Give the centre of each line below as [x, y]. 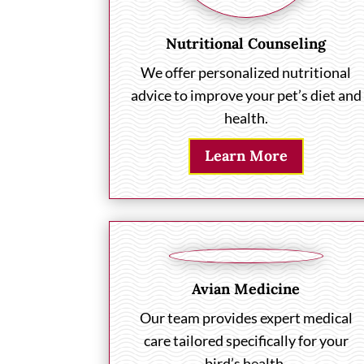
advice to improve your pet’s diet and [246, 95]
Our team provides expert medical [246, 317]
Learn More [246, 156]
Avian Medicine [246, 288]
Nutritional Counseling [246, 43]
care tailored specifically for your [246, 340]
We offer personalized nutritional [246, 72]
